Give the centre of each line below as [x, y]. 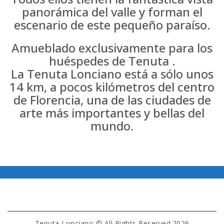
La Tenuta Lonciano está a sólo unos [112, 74]
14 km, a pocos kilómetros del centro [112, 87]
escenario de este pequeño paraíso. [112, 25]
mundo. [112, 126]
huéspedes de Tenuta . [112, 61]
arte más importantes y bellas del [112, 113]
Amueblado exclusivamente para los [112, 48]
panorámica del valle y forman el [112, 12]
